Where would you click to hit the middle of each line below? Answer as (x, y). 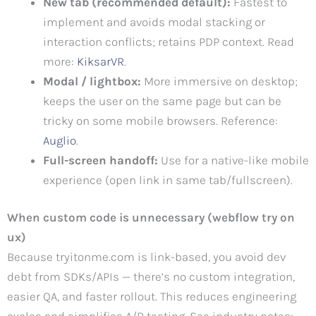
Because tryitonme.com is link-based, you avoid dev (146, 257)
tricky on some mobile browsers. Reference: (160, 120)
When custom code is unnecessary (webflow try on (151, 218)
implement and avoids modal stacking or (154, 22)
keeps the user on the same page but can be (162, 101)
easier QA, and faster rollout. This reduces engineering (152, 297)
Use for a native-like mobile (233, 160)
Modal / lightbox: (92, 81)
